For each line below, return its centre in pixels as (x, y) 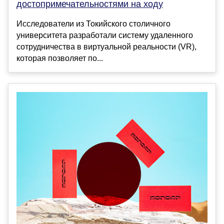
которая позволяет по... (60, 58)
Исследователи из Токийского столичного (93, 24)
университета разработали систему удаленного (105, 35)
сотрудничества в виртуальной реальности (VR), (106, 47)
